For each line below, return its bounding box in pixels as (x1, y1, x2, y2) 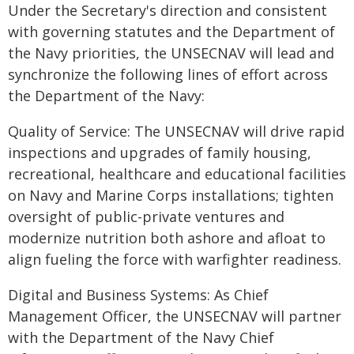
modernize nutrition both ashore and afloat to (8, 228, 326, 247)
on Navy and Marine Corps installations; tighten (8, 186, 333, 205)
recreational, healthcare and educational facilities (8, 164, 346, 183)
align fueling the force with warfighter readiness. (8, 250, 341, 269)
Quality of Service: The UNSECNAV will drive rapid (8, 122, 345, 141)
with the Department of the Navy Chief (8, 328, 274, 347)
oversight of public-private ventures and (8, 207, 284, 226)
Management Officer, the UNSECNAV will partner (8, 307, 341, 326)
